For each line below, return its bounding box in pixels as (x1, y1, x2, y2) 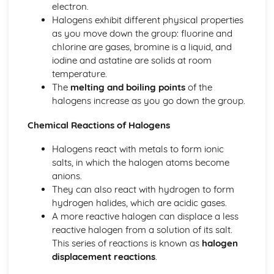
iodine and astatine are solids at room (51, 54, 212, 67)
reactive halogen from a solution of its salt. (51, 224, 232, 236)
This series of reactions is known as (51, 237, 202, 250)
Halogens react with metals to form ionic (51, 143, 224, 155)
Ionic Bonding (18, 48, 77, 60)
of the (185, 81, 212, 94)
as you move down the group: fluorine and (51, 28, 232, 40)
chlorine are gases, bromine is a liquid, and (51, 41, 232, 53)
